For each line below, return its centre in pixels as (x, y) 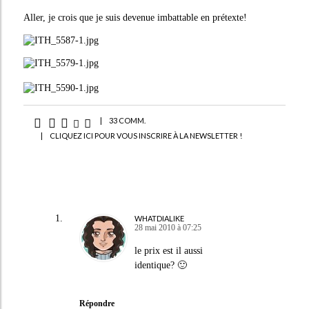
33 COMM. (127, 120)
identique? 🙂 (160, 265)
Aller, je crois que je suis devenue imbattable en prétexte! (135, 18)
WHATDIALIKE (159, 218)
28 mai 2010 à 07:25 (168, 227)
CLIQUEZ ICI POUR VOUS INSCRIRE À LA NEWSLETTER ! (146, 136)
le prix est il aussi (168, 250)
